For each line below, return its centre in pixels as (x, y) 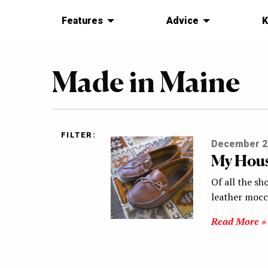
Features (82, 21)
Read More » (238, 222)
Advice (182, 21)
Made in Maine (146, 82)
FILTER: (78, 135)
